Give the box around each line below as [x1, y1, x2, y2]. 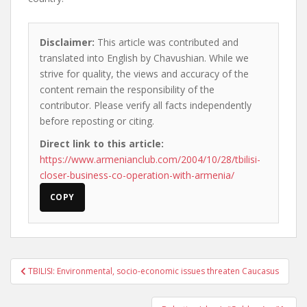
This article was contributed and [95, 36, 238, 49]
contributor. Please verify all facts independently [40, 99, 251, 112]
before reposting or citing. [40, 114, 154, 127]
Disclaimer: [40, 36, 95, 49]
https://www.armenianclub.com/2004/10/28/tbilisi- [40, 153, 260, 166]
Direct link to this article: [40, 137, 164, 150]
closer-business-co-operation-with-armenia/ [40, 169, 234, 182]
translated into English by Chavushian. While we [40, 51, 249, 64]
